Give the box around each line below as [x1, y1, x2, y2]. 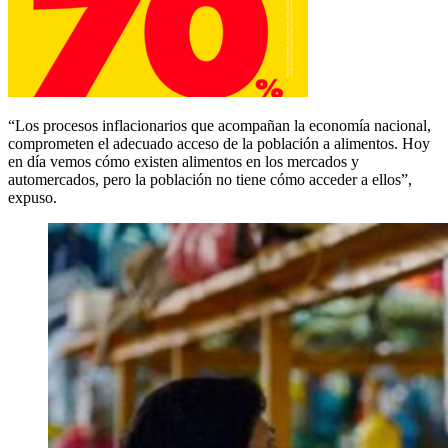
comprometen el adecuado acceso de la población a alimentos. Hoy [8, 134, 430, 152]
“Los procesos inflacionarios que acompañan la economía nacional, [8, 116, 431, 134]
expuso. [8, 188, 57, 206]
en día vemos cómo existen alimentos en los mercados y [8, 152, 359, 170]
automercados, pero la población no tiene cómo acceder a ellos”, [8, 170, 412, 188]
